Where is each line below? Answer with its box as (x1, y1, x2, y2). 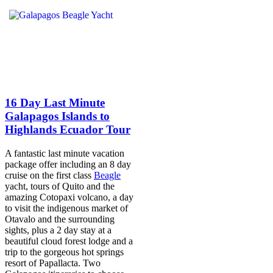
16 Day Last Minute (5, 96, 105, 110)
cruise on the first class (5, 169, 94, 180)
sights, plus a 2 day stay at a (5, 224, 112, 235)
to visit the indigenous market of (5, 202, 128, 213)
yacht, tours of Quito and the (5, 180, 115, 191)
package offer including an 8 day (5, 158, 131, 169)
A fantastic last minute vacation (5, 147, 124, 158)
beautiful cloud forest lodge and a (5, 235, 133, 246)
